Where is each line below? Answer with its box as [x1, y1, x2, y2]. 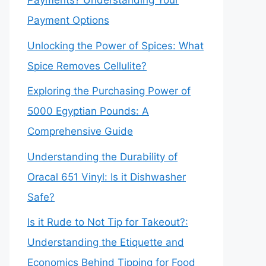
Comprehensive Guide [27, 125, 133, 137]
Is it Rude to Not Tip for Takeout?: [27, 216, 188, 228]
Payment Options [27, 14, 109, 26]
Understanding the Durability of [27, 150, 178, 163]
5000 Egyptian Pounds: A [27, 105, 149, 117]
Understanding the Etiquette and [27, 236, 184, 248]
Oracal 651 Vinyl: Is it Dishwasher [27, 170, 186, 183]
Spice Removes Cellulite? [27, 59, 147, 72]
